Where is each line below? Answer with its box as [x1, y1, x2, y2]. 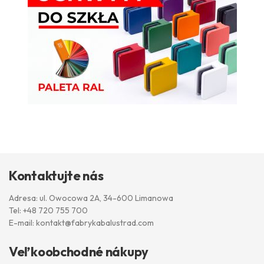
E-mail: [9, 217, 36, 229]
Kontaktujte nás [9, 167, 104, 184]
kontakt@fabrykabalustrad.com [36, 217, 154, 229]
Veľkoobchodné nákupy [9, 243, 148, 260]
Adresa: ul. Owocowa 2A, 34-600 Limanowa [9, 193, 173, 204]
